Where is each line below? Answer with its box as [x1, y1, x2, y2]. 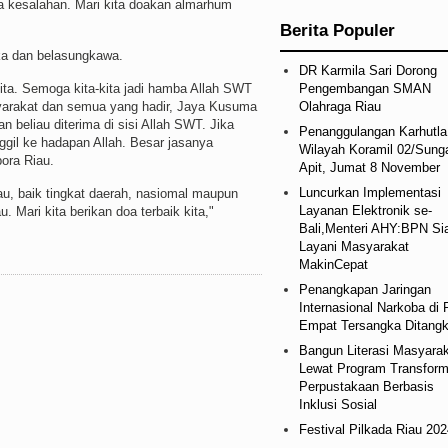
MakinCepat [298, 256, 368, 272]
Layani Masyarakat [298, 238, 409, 254]
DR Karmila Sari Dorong [298, 62, 437, 78]
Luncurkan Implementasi [298, 184, 441, 200]
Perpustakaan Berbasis [298, 378, 434, 394]
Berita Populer [279, 20, 395, 40]
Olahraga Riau [298, 98, 381, 114]
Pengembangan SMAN [298, 80, 431, 96]
